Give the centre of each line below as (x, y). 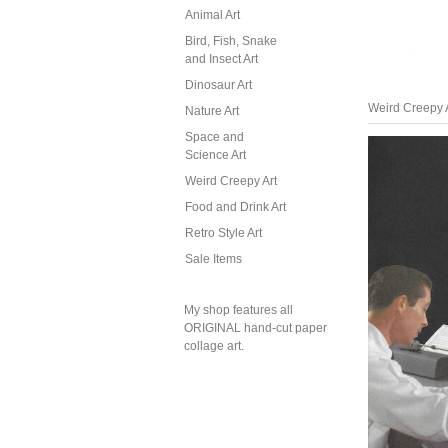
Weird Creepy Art (231, 181)
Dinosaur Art (218, 85)
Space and (214, 137)
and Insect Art (221, 59)
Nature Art (212, 111)
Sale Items (213, 259)
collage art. (214, 346)
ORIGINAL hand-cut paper (255, 328)
